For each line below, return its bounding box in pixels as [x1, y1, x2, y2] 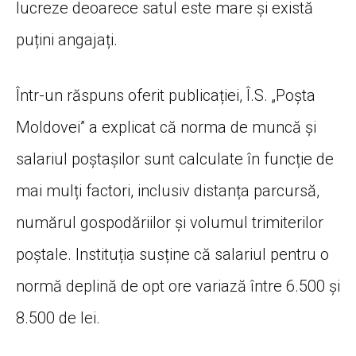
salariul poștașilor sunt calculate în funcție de [16, 149, 334, 168]
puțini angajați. [16, 29, 118, 49]
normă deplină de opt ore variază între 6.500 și [16, 276, 340, 296]
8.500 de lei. [16, 308, 100, 327]
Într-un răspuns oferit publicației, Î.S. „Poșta [16, 85, 315, 105]
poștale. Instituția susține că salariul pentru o [16, 244, 329, 264]
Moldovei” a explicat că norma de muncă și [16, 117, 316, 137]
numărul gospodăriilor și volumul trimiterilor [16, 212, 323, 232]
